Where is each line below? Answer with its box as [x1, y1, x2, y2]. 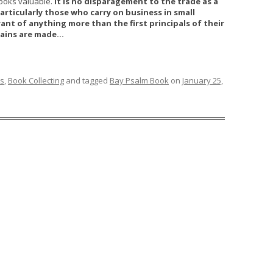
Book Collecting [8, 75, 64, 87]
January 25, [182, 75, 223, 87]
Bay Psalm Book [110, 75, 169, 87]
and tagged [64, 75, 110, 87]
